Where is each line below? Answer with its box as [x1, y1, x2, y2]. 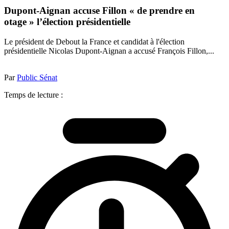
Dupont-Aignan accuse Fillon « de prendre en [4, 5, 195, 16]
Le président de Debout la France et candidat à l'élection [4, 37, 185, 46]
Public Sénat [17, 73, 57, 82]
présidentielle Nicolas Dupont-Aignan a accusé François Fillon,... [4, 46, 214, 55]
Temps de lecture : [4, 90, 63, 99]
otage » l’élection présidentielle [4, 16, 130, 28]
